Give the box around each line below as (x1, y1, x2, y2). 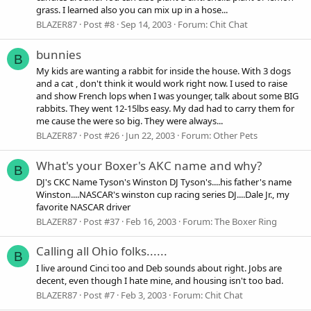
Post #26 (83, 129, 119, 142)
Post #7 (83, 288, 115, 301)
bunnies (36, 46, 81, 62)
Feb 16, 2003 (126, 215, 176, 228)
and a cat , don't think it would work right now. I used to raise (36, 77, 287, 90)
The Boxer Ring (215, 215, 277, 228)
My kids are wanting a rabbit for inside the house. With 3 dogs (36, 65, 291, 77)
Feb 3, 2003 (121, 288, 167, 301)
